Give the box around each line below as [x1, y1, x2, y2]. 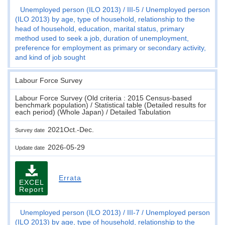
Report [19, 185, 44, 193]
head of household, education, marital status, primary [15, 24, 184, 33]
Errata [58, 173, 81, 182]
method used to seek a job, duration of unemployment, [15, 34, 189, 42]
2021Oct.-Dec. [48, 125, 94, 134]
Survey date [15, 127, 48, 133]
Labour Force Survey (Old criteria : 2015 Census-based [15, 93, 192, 102]
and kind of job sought [15, 53, 85, 61]
